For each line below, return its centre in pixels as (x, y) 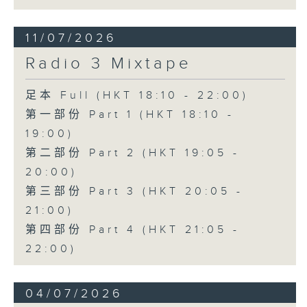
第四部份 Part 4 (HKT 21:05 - (132, 230)
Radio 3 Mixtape (108, 64)
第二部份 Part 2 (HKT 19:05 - (132, 153)
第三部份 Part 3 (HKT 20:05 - (134, 192)
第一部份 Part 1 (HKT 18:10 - (130, 115)
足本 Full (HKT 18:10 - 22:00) (137, 96)
